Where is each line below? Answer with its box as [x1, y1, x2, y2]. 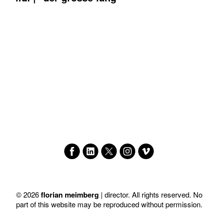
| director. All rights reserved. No [100, 189, 202, 200]
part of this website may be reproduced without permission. [16, 199, 202, 209]
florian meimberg [40, 189, 101, 200]
